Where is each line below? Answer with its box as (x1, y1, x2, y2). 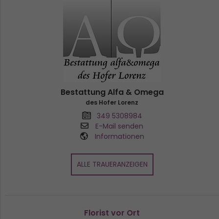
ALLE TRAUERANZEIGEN (76, 159, 148, 169)
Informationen (94, 131, 144, 141)
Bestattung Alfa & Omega (60, 86, 164, 98)
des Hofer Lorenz (86, 98, 138, 107)
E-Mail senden (95, 121, 143, 131)
